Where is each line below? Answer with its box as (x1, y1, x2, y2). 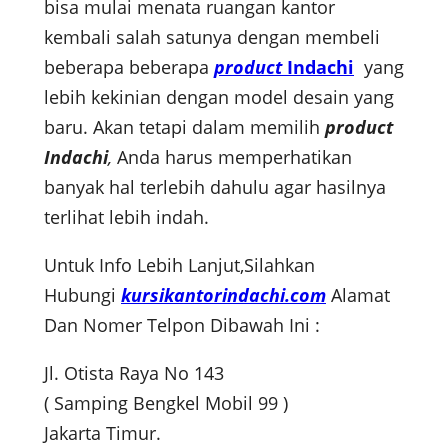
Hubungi (44, 283, 121, 308)
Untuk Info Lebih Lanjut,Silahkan (44, 253, 315, 278)
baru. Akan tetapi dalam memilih (44, 115, 325, 140)
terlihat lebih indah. (44, 205, 209, 230)
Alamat (326, 283, 390, 308)
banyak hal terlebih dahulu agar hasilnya (44, 175, 386, 200)
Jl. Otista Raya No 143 (44, 361, 224, 386)
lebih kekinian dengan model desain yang (44, 85, 394, 110)
